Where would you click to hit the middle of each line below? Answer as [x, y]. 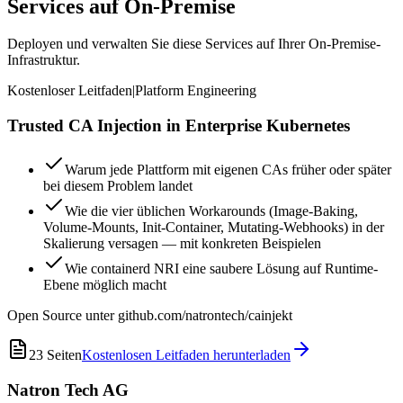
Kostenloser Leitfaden [70, 91]
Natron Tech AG [68, 390]
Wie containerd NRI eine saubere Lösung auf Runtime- [221, 268]
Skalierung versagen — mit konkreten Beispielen [182, 243]
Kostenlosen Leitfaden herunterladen [186, 354]
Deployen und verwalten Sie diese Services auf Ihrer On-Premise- [194, 44]
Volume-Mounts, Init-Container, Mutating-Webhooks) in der [214, 227]
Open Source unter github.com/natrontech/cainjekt [150, 315]
